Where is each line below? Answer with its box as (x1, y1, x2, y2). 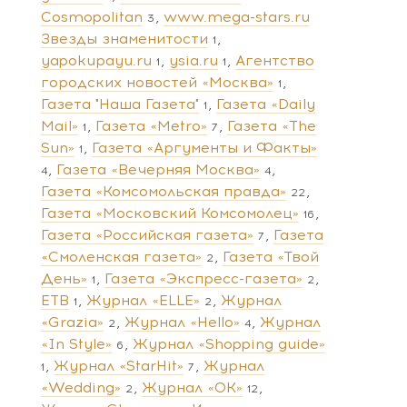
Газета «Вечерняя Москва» (56, 160, 260, 178)
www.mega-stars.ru (164, 7, 310, 25)
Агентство (235, 51, 314, 69)
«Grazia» (41, 313, 104, 331)
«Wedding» (41, 378, 121, 396)
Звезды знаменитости (41, 29, 208, 47)
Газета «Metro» (95, 116, 207, 134)
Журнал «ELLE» (86, 291, 200, 309)
